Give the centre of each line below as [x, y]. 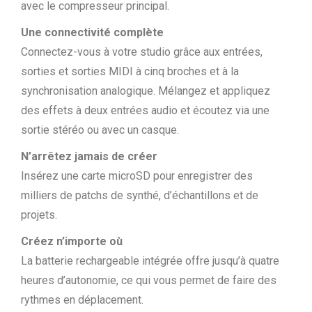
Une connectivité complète [92, 32]
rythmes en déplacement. [82, 299]
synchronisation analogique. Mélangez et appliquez [146, 91]
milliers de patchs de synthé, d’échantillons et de [140, 195]
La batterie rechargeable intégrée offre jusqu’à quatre [150, 260]
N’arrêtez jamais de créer [89, 156]
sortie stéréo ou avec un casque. [100, 130]
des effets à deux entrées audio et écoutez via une [145, 110]
